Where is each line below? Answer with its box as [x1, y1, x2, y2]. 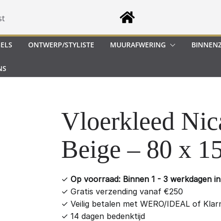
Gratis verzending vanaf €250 [68, 186, 183, 197]
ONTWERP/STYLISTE [28, 40, 94, 50]
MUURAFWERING [110, 40, 166, 50]
